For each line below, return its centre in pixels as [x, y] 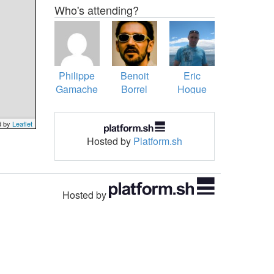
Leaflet [22, 124]
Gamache [77, 89]
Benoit [134, 76]
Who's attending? [96, 10]
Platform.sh [157, 141]
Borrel [135, 89]
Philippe [77, 76]
